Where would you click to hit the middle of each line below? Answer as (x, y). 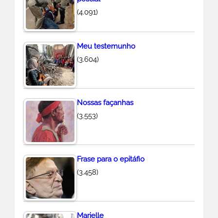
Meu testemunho (106, 46)
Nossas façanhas (105, 103)
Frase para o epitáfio (111, 159)
